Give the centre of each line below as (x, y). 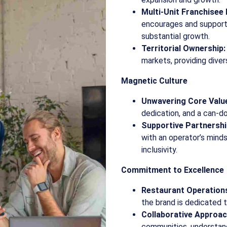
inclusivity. (159, 150)
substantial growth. (176, 36)
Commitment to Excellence (173, 170)
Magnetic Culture (154, 81)
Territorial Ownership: (183, 48)
